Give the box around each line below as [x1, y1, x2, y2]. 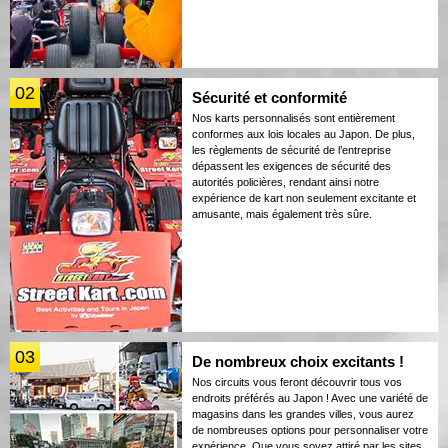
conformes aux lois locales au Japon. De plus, [192, 127, 415, 140]
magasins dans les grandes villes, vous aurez [192, 407, 414, 420]
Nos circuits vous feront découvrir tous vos [192, 375, 402, 388]
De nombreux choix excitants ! [192, 352, 404, 370]
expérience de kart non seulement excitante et [192, 191, 416, 204]
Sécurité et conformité [192, 88, 347, 106]
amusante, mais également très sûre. [192, 207, 372, 220]
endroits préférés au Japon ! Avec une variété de [192, 391, 428, 404]
